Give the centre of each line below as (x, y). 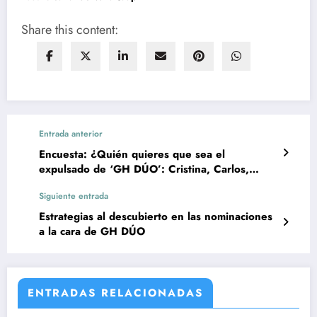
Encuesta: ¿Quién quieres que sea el (132, 155)
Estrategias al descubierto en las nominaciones (156, 217)
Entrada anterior (71, 134)
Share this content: (70, 30)
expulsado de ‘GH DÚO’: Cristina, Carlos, (144, 169)
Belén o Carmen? (83, 184)
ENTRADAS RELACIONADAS (115, 293)
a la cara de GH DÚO (92, 232)
